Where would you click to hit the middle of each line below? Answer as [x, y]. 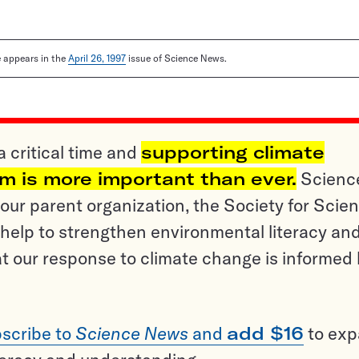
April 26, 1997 [97, 58]
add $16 [265, 334]
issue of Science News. [176, 58]
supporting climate [233, 153]
